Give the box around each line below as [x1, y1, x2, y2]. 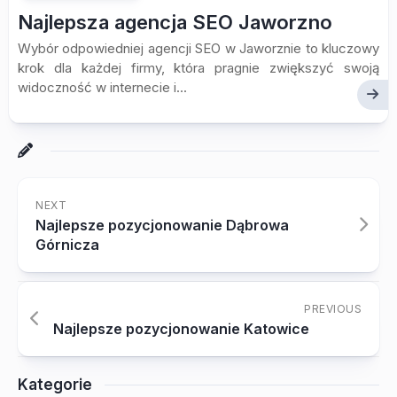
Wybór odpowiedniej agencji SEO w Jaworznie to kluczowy [18, 40, 379, 57]
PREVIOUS [304, 302, 362, 315]
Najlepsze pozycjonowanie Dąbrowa [35, 216, 289, 234]
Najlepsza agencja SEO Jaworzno [18, 11, 332, 34]
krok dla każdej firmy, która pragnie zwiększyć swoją [18, 59, 379, 76]
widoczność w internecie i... [18, 79, 187, 96]
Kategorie [18, 376, 92, 393]
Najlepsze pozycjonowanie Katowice [53, 320, 309, 338]
